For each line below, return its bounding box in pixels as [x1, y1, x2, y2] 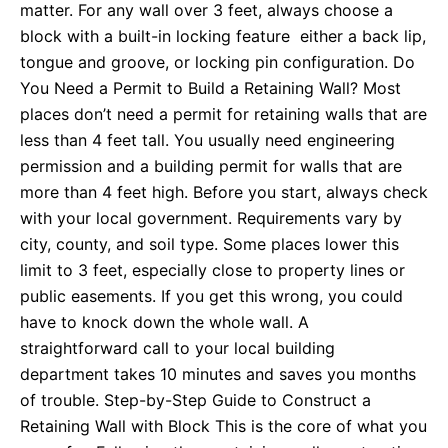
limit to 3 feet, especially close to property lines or [20, 260, 405, 281]
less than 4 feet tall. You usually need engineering [20, 130, 395, 151]
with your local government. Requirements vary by [20, 208, 402, 229]
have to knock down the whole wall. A [20, 312, 309, 333]
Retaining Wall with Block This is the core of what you [20, 416, 427, 437]
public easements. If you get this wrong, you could [20, 286, 403, 307]
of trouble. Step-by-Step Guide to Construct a [20, 390, 371, 411]
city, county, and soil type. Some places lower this [20, 234, 399, 255]
